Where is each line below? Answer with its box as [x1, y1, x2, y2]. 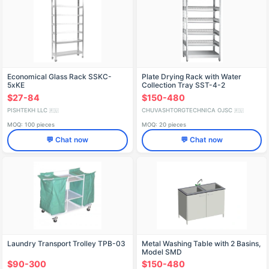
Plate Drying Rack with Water [141, 72, 241, 82]
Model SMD [141, 247, 182, 256]
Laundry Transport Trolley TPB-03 [7, 238, 125, 248]
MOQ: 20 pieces [141, 121, 186, 128]
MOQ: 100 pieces [7, 121, 55, 128]
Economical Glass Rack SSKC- [7, 72, 112, 82]
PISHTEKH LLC [7, 106, 49, 113]
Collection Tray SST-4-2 [141, 80, 225, 90]
